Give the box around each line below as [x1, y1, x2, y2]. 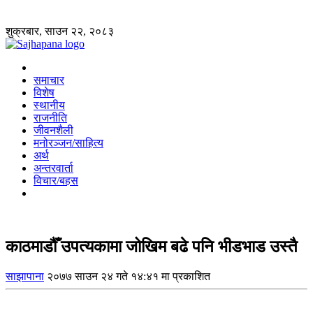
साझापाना [6, 270, 44, 282]
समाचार [34, 74, 64, 86]
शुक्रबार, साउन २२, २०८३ [6, 25, 114, 37]
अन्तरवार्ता [34, 162, 73, 174]
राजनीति [34, 112, 67, 124]
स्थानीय [34, 99, 65, 111]
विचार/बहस [34, 175, 78, 187]
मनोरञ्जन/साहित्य [34, 137, 103, 149]
